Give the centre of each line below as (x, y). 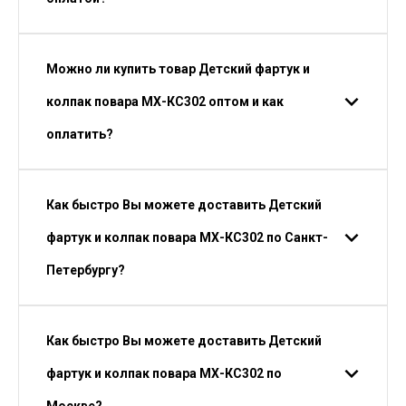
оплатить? (80, 134)
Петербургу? (86, 270)
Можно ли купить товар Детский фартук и (178, 69)
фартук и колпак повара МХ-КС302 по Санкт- (187, 237)
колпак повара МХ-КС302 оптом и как (165, 101)
